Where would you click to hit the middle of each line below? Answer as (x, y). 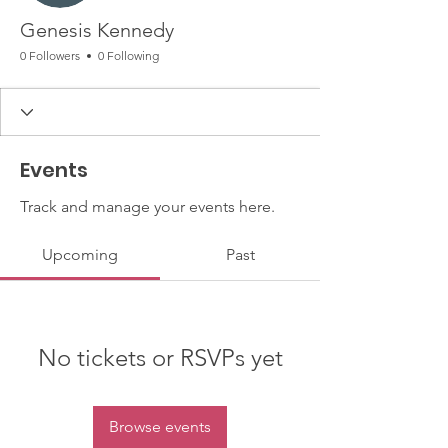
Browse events (160, 426)
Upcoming (80, 254)
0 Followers (50, 55)
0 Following (128, 55)
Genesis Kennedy (97, 30)
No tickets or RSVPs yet (160, 357)
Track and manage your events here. (147, 206)
